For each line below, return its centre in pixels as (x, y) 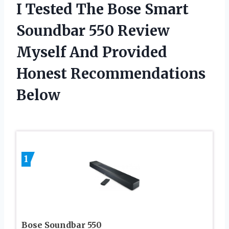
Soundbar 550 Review (93, 31)
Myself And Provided (92, 52)
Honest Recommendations (111, 74)
